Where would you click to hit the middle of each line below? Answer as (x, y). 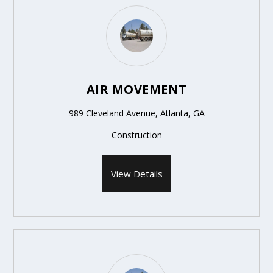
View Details (136, 173)
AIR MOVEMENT (136, 89)
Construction (136, 135)
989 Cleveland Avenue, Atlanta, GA (136, 113)
